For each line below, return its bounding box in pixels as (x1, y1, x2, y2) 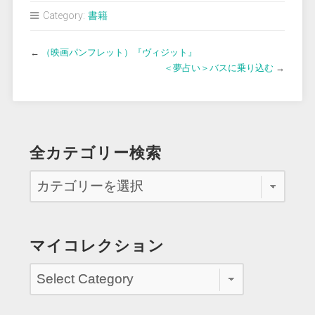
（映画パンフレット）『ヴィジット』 (41, 47, 197, 58)
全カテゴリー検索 (29, 143, 162, 162)
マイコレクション (29, 236, 165, 255)
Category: (39, 10, 88, 22)
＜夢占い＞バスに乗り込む (164, 63, 274, 73)
